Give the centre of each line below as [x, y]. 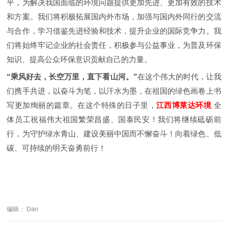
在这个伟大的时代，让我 [179, 76]
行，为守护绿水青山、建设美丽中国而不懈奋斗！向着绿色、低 [114, 133]
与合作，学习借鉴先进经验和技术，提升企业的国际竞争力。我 [114, 31]
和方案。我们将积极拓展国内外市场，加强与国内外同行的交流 [114, 16]
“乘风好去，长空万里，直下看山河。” [72, 76]
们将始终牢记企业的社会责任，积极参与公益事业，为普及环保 [114, 45]
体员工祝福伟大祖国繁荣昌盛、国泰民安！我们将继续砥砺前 [114, 119]
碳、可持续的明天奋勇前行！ [56, 148]
